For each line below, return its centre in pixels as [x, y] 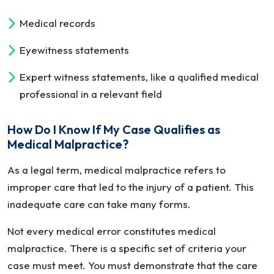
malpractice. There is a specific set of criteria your [127, 248]
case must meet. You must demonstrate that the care [132, 265]
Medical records [57, 23]
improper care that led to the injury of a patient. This [131, 187]
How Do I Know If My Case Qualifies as [114, 129]
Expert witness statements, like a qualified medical [139, 77]
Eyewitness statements [74, 50]
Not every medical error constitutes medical [112, 231]
